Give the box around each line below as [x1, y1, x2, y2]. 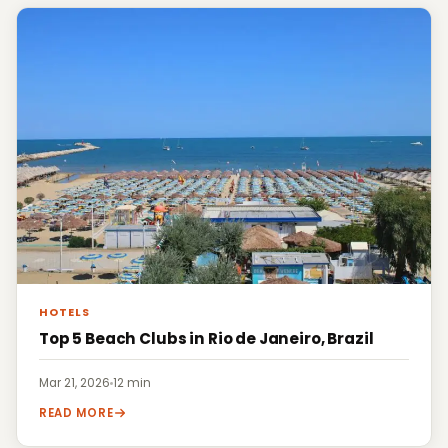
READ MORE [39, 405, 114, 422]
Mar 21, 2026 [39, 375, 110, 392]
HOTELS [39, 305, 91, 321]
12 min [113, 375, 151, 392]
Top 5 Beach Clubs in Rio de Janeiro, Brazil [39, 328, 374, 350]
